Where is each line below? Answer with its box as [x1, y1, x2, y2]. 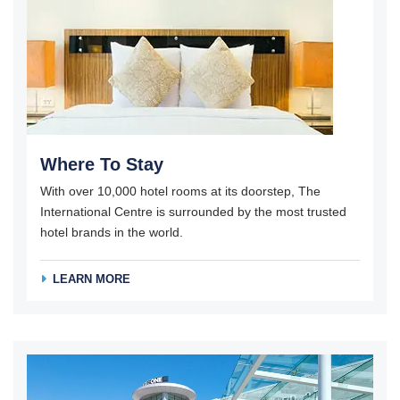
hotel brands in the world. [40, 225, 183, 240]
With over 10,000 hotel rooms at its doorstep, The [40, 184, 321, 199]
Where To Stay [40, 154, 163, 175]
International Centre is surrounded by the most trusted [40, 204, 346, 220]
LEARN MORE [53, 271, 130, 286]
